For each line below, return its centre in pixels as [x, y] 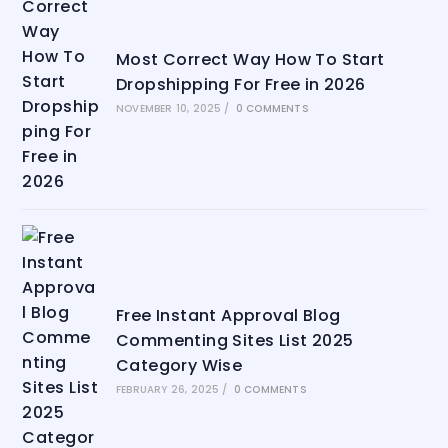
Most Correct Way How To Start [250, 60]
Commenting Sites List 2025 [234, 341]
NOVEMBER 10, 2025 [168, 109]
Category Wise [179, 366]
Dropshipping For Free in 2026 [240, 85]
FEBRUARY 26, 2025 [167, 390]
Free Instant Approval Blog [228, 316]
